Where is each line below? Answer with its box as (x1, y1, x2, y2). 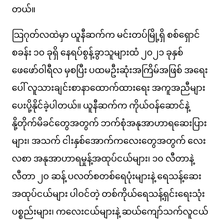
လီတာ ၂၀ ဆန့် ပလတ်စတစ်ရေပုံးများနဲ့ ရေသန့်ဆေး (12, 170, 201, 181)
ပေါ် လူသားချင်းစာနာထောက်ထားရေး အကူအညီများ (12, 82, 205, 93)
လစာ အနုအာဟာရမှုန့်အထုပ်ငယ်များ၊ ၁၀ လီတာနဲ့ (12, 153, 194, 164)
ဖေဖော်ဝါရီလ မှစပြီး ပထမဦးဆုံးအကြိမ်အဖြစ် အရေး (12, 64, 208, 75)
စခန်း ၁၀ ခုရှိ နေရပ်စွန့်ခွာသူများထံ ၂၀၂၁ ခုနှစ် (12, 47, 183, 57)
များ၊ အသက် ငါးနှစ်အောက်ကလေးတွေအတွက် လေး (12, 135, 206, 146)
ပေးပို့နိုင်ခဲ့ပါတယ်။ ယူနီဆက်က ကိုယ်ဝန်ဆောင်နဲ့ (12, 100, 190, 110)
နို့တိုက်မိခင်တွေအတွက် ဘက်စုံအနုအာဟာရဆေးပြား (12, 117, 207, 128)
